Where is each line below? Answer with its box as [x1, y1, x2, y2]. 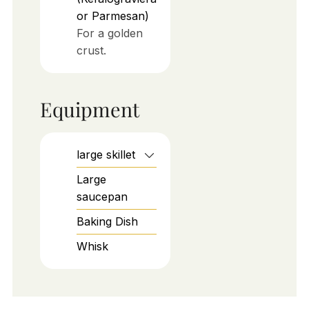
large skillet [76, 148, 135, 162]
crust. [76, 43, 106, 57]
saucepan [76, 190, 128, 204]
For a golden [76, 26, 143, 40]
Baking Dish [76, 215, 138, 229]
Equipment [39, 96, 139, 123]
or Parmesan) [76, 8, 149, 23]
